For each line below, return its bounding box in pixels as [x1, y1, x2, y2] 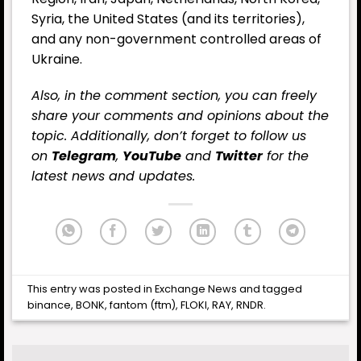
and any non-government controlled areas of [31, 29, 322, 48]
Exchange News [155, 281, 238, 296]
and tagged [237, 281, 303, 296]
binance [27, 297, 72, 312]
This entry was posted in [27, 281, 156, 296]
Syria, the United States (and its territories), [31, 9, 305, 28]
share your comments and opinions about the [31, 106, 329, 126]
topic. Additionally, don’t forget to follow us [31, 127, 306, 146]
